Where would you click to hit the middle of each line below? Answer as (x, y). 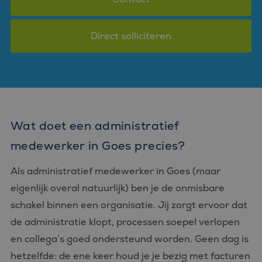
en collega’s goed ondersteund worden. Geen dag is (130, 239)
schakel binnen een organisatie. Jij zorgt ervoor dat (129, 205)
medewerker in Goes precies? (98, 146)
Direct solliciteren (131, 36)
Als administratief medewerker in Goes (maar (116, 171)
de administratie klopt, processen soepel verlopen (125, 222)
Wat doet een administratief (95, 126)
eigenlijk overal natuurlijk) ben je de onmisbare (118, 188)
